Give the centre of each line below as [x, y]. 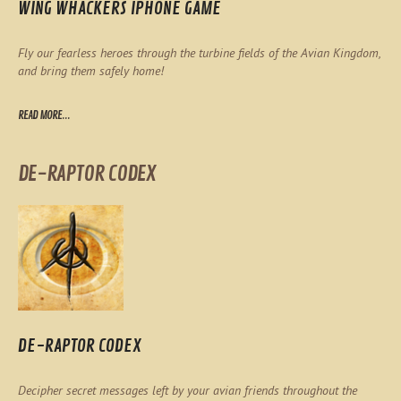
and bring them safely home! [91, 70]
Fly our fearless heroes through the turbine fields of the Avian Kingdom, [199, 52]
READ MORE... [44, 115]
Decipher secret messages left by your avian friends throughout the [188, 390]
